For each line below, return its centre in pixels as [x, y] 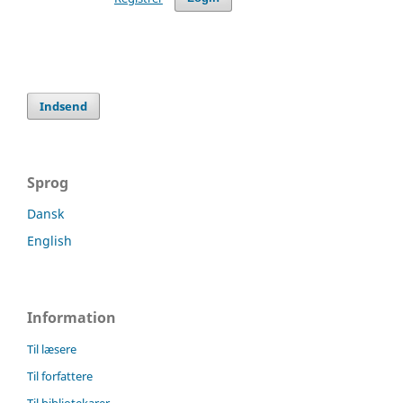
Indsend [64, 106]
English [49, 240]
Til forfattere [60, 376]
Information [72, 317]
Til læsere [52, 349]
